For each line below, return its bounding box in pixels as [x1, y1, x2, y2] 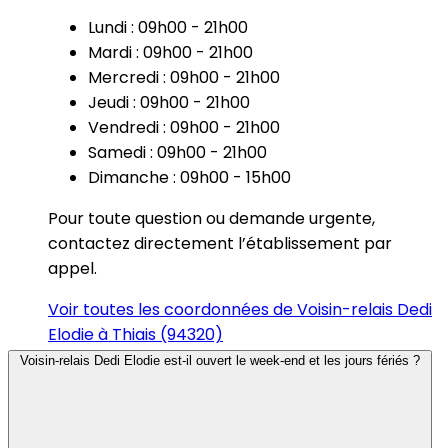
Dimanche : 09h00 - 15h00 [88, 165, 291, 189]
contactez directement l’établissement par [48, 231, 392, 255]
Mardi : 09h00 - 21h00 [88, 40, 253, 64]
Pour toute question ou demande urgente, [48, 206, 375, 230]
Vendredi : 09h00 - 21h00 [88, 115, 280, 139]
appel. [48, 256, 97, 280]
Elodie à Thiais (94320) [48, 322, 223, 346]
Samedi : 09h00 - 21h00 [88, 140, 267, 164]
